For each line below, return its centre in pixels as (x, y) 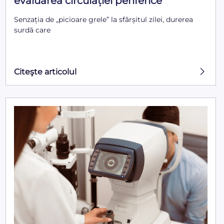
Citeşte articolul (45, 71)
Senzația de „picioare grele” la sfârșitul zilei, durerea (103, 20)
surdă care (32, 30)
